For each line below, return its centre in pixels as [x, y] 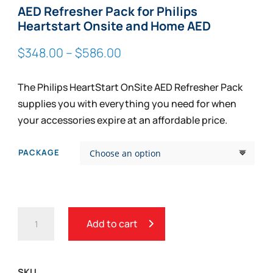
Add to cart [112, 223]
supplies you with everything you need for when [127, 103]
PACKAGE [39, 152]
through [144, 101]
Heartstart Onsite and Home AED [115, 26]
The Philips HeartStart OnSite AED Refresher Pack [130, 87]
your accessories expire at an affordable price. [123, 120]
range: [139, 68]
